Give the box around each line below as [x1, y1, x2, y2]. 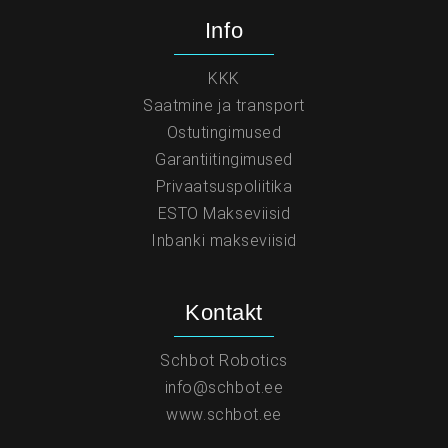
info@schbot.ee [164, 378, 284, 397]
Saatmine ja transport [143, 96, 305, 115]
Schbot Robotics [160, 351, 288, 370]
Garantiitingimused [154, 150, 294, 169]
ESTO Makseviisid [157, 204, 291, 223]
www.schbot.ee [166, 405, 282, 424]
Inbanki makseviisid [151, 231, 297, 250]
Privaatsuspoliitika [155, 177, 293, 196]
